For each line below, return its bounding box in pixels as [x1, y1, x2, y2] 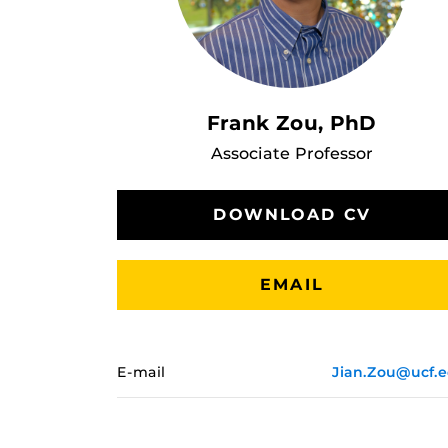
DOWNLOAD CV [213, 205, 371, 224]
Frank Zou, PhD [207, 111, 377, 135]
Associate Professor [210, 144, 373, 163]
